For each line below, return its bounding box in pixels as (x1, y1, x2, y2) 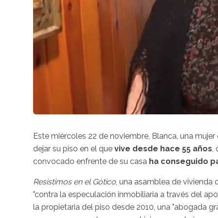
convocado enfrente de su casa (33, 156, 149, 166)
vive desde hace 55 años (114, 144, 212, 153)
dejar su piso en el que (33, 144, 114, 153)
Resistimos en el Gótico (33, 177, 116, 186)
